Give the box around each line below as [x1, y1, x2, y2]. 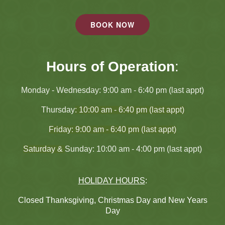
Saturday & [23, 145, 65, 154]
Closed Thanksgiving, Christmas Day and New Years [18, 196, 207, 205]
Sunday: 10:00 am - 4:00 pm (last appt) [65, 145, 202, 154]
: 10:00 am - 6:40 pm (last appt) [74, 105, 184, 115]
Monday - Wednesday [21, 86, 99, 95]
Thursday [41, 105, 75, 115]
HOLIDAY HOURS [78, 176, 145, 185]
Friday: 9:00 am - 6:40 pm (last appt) [49, 125, 176, 134]
